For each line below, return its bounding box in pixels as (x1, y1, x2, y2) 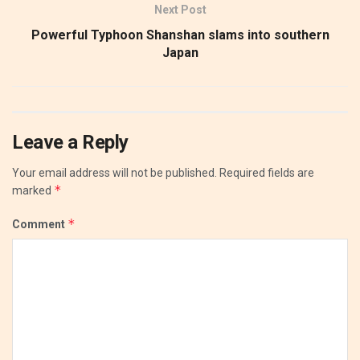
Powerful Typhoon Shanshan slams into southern (31, 27, 329, 43)
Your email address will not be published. (12, 166, 217, 179)
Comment (12, 217, 67, 231)
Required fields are (219, 166, 314, 179)
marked (12, 183, 54, 197)
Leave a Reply (12, 130, 129, 153)
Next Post (153, 2, 207, 16)
